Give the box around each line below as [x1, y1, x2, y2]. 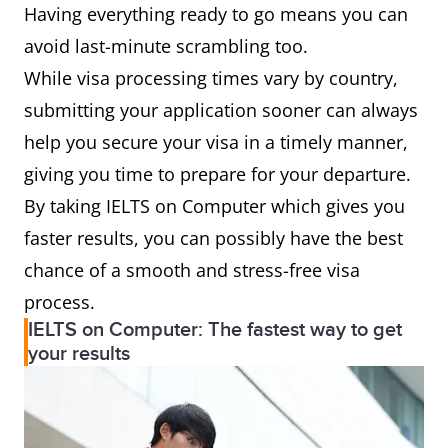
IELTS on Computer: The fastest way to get [28, 318, 402, 343]
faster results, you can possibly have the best [24, 226, 403, 251]
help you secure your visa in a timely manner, [24, 130, 408, 155]
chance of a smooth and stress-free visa [24, 258, 360, 283]
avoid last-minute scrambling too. [24, 34, 308, 59]
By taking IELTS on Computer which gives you [24, 194, 405, 219]
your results [28, 342, 130, 367]
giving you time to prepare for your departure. [24, 162, 411, 187]
